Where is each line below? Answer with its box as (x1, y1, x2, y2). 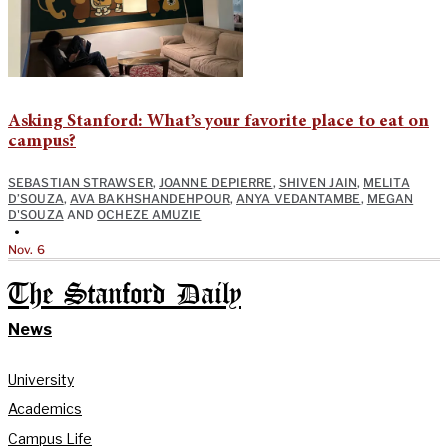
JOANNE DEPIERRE (159, 174, 273, 190)
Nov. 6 (8, 241, 45, 257)
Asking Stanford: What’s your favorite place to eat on (8, 112, 429, 131)
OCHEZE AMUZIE (97, 206, 202, 222)
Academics (8, 400, 82, 418)
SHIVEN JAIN (278, 174, 357, 190)
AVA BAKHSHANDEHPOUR (69, 190, 230, 206)
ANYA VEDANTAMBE (236, 190, 361, 206)
